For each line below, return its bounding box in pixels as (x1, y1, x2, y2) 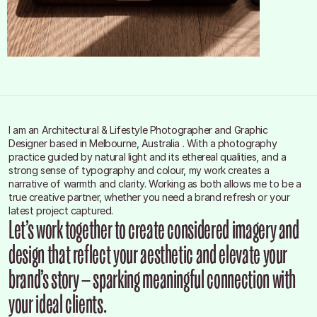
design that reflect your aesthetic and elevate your (8, 238, 288, 271)
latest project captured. (8, 204, 113, 217)
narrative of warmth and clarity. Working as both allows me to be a (8, 178, 301, 190)
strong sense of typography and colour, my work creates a (8, 164, 270, 176)
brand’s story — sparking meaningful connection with (8, 263, 296, 296)
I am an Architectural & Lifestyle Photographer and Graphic (8, 124, 268, 136)
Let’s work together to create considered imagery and (8, 213, 299, 246)
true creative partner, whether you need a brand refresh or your (8, 191, 290, 203)
